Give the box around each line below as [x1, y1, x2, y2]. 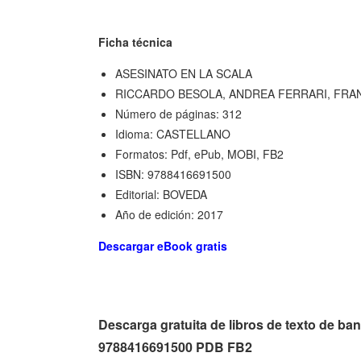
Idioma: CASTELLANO [115, 125, 230, 142]
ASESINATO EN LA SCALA [115, 64, 252, 81]
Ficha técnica [98, 33, 172, 50]
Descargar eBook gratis [98, 237, 227, 254]
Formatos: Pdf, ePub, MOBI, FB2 [115, 145, 284, 162]
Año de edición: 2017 [115, 205, 223, 222]
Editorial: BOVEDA [115, 185, 207, 202]
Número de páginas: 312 [115, 105, 242, 122]
